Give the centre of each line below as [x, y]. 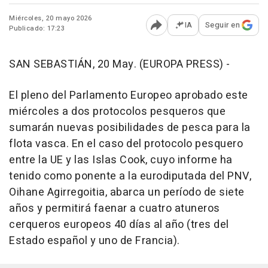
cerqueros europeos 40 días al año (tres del [119, 225]
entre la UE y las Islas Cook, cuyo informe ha [121, 160]
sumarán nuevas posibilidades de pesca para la [130, 128]
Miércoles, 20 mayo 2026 [51, 19]
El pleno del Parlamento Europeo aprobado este [129, 96]
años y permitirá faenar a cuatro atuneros [115, 209]
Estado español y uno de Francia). [95, 241]
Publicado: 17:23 [37, 29]
